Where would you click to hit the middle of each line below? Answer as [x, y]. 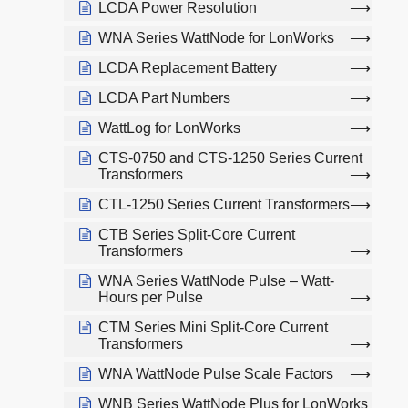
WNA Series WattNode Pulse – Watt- [216, 280]
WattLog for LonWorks [169, 127]
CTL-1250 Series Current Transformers [224, 204]
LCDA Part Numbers [164, 97]
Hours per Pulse [151, 297]
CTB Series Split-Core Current [197, 234]
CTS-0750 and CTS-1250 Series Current [230, 158]
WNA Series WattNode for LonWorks [216, 37]
